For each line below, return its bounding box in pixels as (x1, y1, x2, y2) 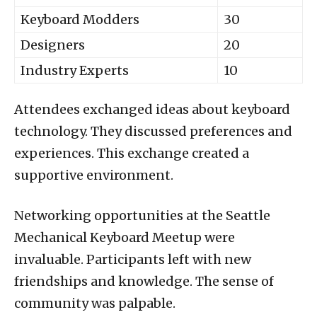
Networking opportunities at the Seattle (14, 207, 270, 224)
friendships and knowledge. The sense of (14, 272, 274, 289)
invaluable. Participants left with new (14, 250, 251, 267)
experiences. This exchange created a (14, 144, 249, 161)
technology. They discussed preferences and (14, 122, 292, 139)
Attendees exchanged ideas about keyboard (14, 100, 290, 117)
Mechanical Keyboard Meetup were (14, 229, 235, 246)
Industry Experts (21, 62, 129, 79)
